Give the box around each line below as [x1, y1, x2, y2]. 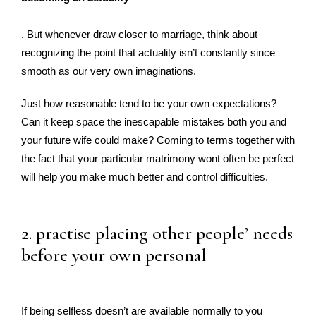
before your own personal [21, 244, 207, 266]
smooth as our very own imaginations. [21, 65, 196, 77]
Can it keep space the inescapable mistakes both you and [21, 116, 286, 128]
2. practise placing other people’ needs [21, 222, 293, 244]
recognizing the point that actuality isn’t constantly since [21, 47, 275, 59]
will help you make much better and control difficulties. [21, 171, 268, 183]
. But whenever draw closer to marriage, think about [21, 28, 257, 40]
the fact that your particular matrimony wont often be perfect [21, 152, 294, 164]
